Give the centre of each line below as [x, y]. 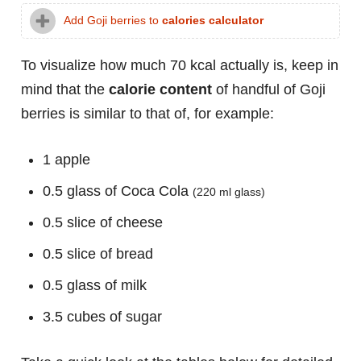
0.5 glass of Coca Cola [118, 191]
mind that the [65, 90]
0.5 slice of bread [98, 254]
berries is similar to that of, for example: [147, 114]
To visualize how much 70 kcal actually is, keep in [180, 66]
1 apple [66, 160]
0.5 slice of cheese [103, 223]
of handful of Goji [269, 90]
